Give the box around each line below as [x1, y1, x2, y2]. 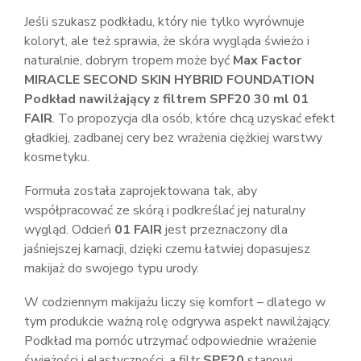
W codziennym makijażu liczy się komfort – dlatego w [24, 293, 326, 311]
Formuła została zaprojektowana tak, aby [24, 182, 257, 200]
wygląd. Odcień [24, 221, 114, 239]
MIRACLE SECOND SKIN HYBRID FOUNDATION [24, 71, 314, 89]
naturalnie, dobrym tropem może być [24, 52, 233, 69]
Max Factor [233, 52, 301, 69]
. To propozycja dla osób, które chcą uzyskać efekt [52, 110, 335, 127]
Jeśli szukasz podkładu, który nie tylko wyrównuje [24, 13, 305, 31]
